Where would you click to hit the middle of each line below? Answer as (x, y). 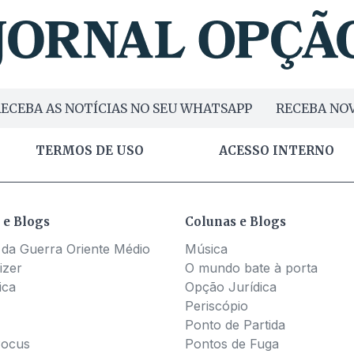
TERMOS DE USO (90, 151)
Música (206, 249)
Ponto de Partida (235, 325)
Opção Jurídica (231, 287)
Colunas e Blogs (235, 222)
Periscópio (217, 306)
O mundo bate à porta (251, 268)
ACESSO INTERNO (276, 151)
